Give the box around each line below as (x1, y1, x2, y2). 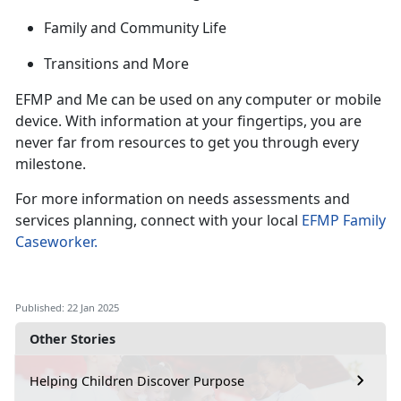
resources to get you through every (118, 132, 359, 153)
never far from (15, 132, 118, 153)
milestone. (15, 154, 93, 175)
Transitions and (44, 54, 152, 74)
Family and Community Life (44, 18, 230, 38)
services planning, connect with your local (15, 210, 298, 231)
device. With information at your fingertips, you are (15, 111, 362, 132)
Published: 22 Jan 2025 (15, 301, 119, 315)
